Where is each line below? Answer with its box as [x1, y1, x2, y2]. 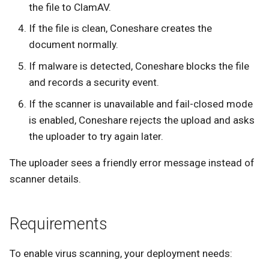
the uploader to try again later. [29, 130, 164, 142]
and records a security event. [29, 76, 160, 88]
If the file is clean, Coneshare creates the [29, 22, 213, 35]
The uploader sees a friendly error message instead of [10, 156, 255, 169]
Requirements [10, 214, 107, 234]
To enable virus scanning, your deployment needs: [10, 247, 232, 259]
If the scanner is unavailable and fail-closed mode [29, 97, 253, 110]
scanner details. [10, 172, 81, 185]
